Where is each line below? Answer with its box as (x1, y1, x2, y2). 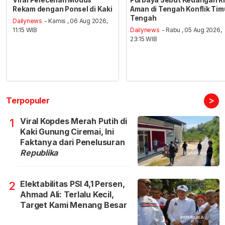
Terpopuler (6, 95, 50, 106)
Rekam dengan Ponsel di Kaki (13, 5, 113, 13)
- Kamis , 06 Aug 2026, (44, 17, 108, 25)
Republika (20, 148, 58, 158)
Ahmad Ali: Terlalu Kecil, (20, 189, 114, 200)
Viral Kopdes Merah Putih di (20, 116, 127, 127)
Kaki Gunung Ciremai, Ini (20, 127, 114, 137)
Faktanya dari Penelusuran (20, 137, 125, 148)
